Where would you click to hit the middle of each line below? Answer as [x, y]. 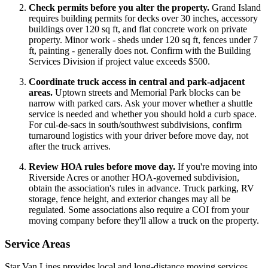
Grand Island [235, 7]
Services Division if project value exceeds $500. [119, 61]
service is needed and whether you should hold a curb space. [143, 114]
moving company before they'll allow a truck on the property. [144, 220]
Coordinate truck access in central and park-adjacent [137, 81]
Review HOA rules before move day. [102, 166]
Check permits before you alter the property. [119, 7]
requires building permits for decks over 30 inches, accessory [143, 18]
